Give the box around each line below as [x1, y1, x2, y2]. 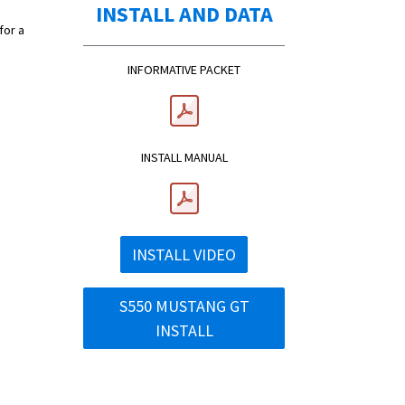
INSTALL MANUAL [140, 149, 228, 166]
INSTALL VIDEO [132, 244, 236, 266]
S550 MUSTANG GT [118, 296, 250, 317]
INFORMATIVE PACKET [127, 61, 240, 79]
